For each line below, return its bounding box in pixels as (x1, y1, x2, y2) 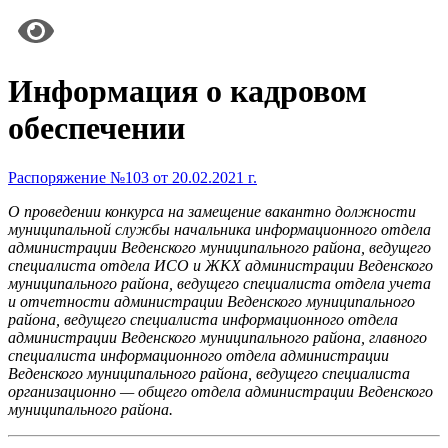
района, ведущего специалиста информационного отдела (8, 310, 398, 328)
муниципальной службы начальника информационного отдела (8, 220, 431, 238)
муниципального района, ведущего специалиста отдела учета (8, 274, 431, 292)
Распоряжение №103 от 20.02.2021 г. (8, 168, 257, 186)
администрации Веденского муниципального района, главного (8, 328, 427, 346)
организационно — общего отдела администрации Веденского (8, 382, 433, 400)
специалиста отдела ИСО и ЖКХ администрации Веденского (8, 256, 433, 274)
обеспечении (8, 110, 185, 147)
